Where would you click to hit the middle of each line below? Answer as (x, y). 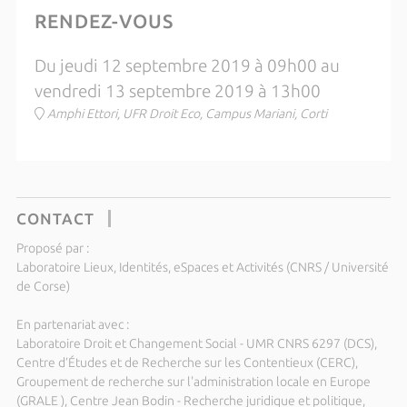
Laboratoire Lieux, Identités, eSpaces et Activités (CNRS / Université (202, 267)
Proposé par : (52, 248)
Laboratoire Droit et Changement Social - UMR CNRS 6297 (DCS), (196, 343)
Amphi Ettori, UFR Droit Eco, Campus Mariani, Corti (187, 114)
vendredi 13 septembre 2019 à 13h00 (177, 91)
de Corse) (43, 286)
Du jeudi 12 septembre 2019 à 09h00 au (187, 66)
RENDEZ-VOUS (104, 21)
